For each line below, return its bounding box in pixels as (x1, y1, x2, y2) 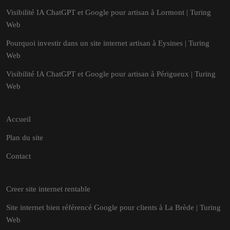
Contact (6, 152, 31, 160)
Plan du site (6, 133, 43, 142)
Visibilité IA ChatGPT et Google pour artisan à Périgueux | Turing (6, 70, 216, 78)
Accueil (6, 115, 31, 123)
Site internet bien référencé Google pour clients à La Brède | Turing (6, 203, 221, 212)
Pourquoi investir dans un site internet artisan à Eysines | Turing (6, 39, 209, 47)
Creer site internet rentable (6, 185, 90, 193)
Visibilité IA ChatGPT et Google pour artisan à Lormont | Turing (6, 8, 211, 16)
